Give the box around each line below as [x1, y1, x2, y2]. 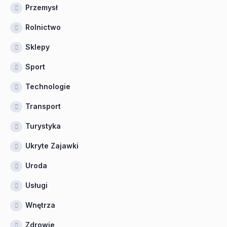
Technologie [25, 82, 70, 91]
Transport [25, 102, 61, 110]
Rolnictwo [25, 23, 61, 31]
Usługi [25, 181, 48, 190]
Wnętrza [25, 201, 55, 209]
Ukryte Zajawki [25, 141, 79, 150]
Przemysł [25, 3, 58, 12]
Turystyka [25, 122, 61, 130]
